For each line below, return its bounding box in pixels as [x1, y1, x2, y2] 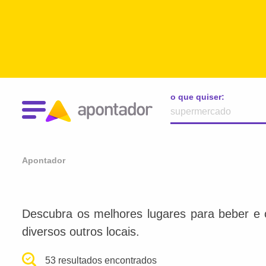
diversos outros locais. [22, 225, 140, 238]
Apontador [22, 156, 65, 165]
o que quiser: [170, 92, 224, 102]
